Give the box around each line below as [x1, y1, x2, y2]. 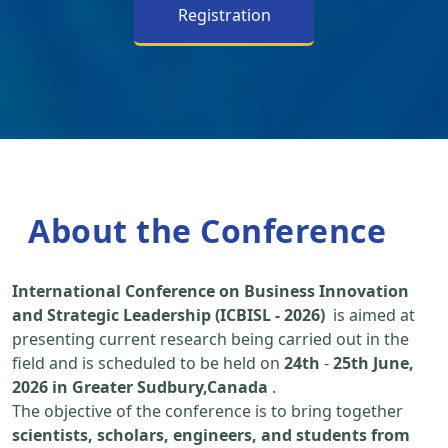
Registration [177, 4, 271, 27]
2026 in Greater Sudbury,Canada [12, 376, 268, 399]
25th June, [333, 352, 414, 375]
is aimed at [325, 304, 415, 327]
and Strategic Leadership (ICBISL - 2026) [12, 304, 325, 327]
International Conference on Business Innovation [12, 280, 409, 303]
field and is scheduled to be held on [12, 352, 284, 375]
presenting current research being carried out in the [12, 328, 409, 351]
